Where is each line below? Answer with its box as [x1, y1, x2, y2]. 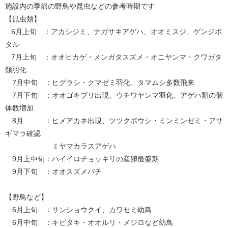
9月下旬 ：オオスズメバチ [5, 167, 102, 176]
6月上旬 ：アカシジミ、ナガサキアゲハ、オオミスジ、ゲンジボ [5, 27, 222, 36]
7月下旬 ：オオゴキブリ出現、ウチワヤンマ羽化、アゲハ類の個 [5, 91, 223, 99]
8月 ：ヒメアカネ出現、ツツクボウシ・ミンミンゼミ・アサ [5, 116, 223, 125]
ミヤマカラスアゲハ [5, 141, 116, 150]
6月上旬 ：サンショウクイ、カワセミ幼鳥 [5, 205, 152, 214]
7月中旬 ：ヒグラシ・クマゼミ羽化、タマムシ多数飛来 [5, 78, 194, 87]
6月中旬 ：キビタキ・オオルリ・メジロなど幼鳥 [5, 218, 173, 226]
